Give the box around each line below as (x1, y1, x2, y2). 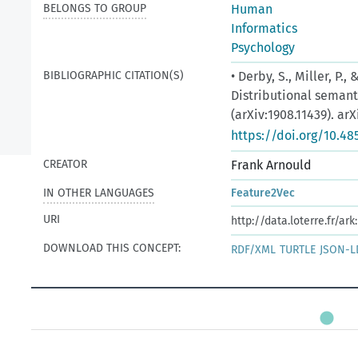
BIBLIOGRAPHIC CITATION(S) (43, 69, 184, 82)
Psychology (231, 40, 295, 55)
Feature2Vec (231, 186, 295, 200)
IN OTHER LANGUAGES (43, 186, 154, 200)
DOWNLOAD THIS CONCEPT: (43, 241, 181, 255)
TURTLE (280, 243, 316, 257)
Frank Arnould (231, 157, 312, 173)
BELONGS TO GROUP (43, 2, 146, 15)
